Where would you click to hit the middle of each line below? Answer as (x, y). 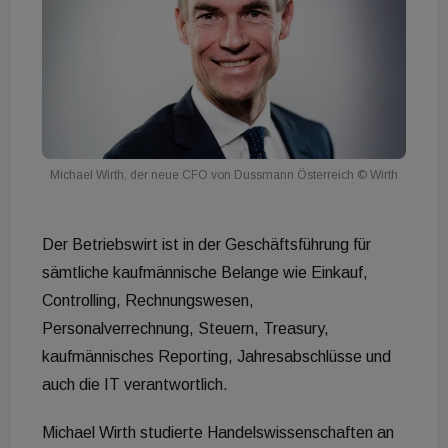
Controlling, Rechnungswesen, (148, 301)
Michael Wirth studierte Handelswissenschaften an (218, 433)
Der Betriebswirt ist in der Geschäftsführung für (206, 245)
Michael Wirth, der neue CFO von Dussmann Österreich (202, 175)
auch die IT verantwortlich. (135, 385)
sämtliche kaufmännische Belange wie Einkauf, (205, 273)
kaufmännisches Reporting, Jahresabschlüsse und (216, 357)
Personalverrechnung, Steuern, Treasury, (185, 329)
